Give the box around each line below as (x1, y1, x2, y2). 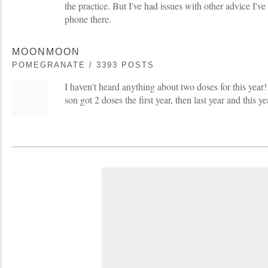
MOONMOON (12, 46, 80, 57)
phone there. (65, 12, 111, 25)
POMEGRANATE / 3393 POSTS (12, 60, 154, 69)
